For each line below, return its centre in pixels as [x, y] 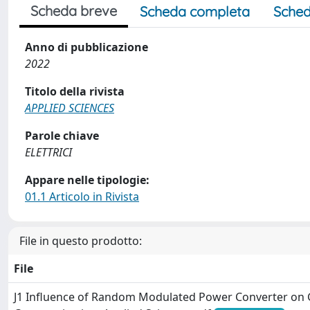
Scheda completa [195, 11]
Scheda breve [74, 11]
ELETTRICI [48, 152]
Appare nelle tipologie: [87, 180]
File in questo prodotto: [81, 241]
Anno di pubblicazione [86, 47]
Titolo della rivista [75, 91]
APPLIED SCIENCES [70, 108]
